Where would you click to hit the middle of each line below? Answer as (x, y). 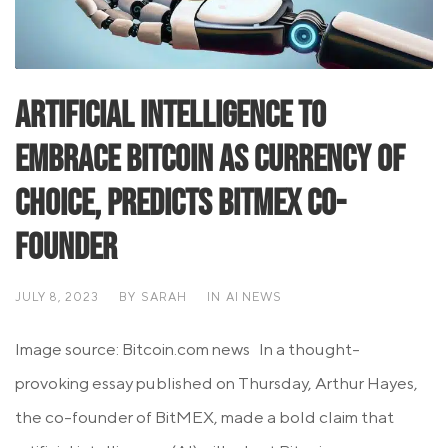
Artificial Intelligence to (170, 116)
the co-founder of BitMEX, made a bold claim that (204, 417)
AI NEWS (254, 297)
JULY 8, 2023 (57, 297)
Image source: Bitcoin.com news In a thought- (187, 349)
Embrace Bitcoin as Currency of (210, 160)
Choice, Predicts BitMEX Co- (180, 204)
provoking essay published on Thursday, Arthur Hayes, (216, 383)
